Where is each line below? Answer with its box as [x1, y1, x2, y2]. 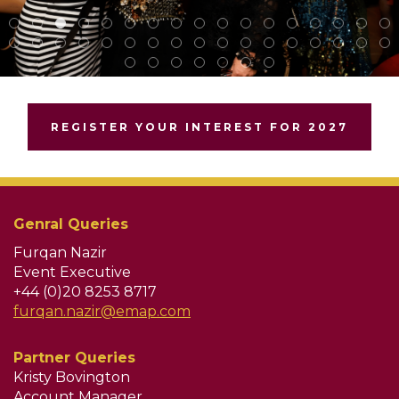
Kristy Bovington [13, 369, 130, 387]
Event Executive [13, 264, 131, 281]
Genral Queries [13, 216, 128, 233]
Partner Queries [13, 349, 135, 367]
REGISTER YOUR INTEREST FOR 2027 [51, 120, 348, 134]
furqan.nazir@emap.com [13, 303, 191, 321]
